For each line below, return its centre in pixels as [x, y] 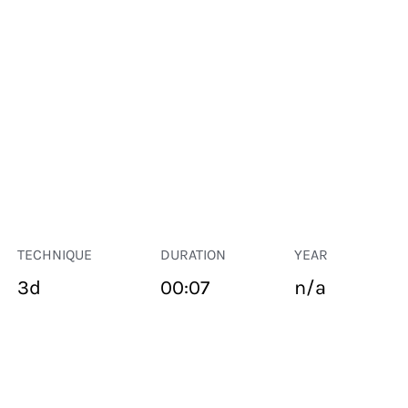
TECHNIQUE [54, 255]
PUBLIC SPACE [46, 374]
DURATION [193, 255]
